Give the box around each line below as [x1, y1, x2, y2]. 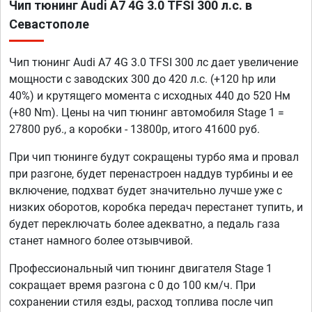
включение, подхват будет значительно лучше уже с [9, 184, 282, 198]
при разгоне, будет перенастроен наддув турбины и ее [9, 167, 292, 181]
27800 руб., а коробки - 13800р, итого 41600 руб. [9, 123, 260, 136]
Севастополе [9, 17, 89, 32]
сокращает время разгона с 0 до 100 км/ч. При [9, 279, 256, 292]
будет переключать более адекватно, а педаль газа [9, 217, 280, 231]
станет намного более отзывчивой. [9, 234, 193, 248]
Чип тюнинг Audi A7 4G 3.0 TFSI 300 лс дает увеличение [9, 56, 298, 70]
